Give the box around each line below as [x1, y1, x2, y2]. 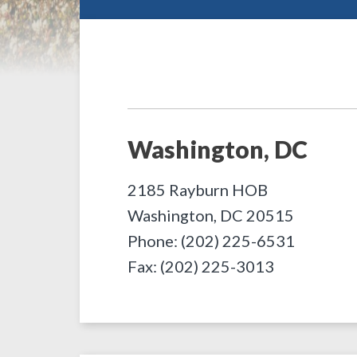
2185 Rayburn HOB [127, 180, 268, 199]
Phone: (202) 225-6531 [127, 231, 295, 250]
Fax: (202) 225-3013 [127, 257, 274, 276]
